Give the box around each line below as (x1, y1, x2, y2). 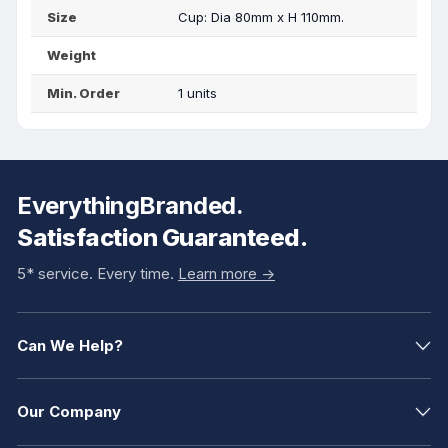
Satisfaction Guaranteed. (17, 223, 308, 252)
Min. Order (47, 85, 120, 101)
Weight (47, 47, 96, 63)
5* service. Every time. (17, 264, 178, 283)
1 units (178, 85, 218, 101)
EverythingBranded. (17, 191, 244, 220)
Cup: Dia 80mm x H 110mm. (178, 9, 345, 25)
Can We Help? (17, 335, 123, 355)
